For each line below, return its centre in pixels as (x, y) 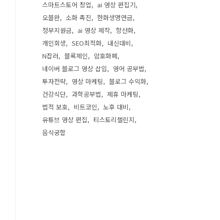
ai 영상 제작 (94, 30)
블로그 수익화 (128, 81)
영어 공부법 (129, 69)
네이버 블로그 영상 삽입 (75, 69)
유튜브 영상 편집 (65, 120)
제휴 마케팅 (123, 94)
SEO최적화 (87, 43)
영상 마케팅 (87, 81)
